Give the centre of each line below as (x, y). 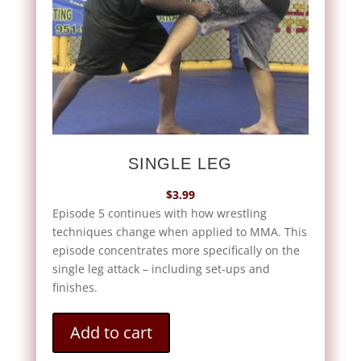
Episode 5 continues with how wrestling (159, 213)
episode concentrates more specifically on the (176, 250)
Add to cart (111, 332)
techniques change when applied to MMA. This (179, 231)
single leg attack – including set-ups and (161, 268)
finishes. (75, 287)
